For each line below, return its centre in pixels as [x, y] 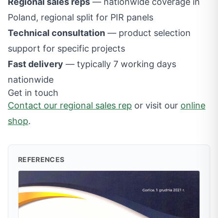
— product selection [148, 33]
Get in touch [33, 93]
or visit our [156, 105]
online [193, 105]
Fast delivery [36, 64]
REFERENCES [41, 159]
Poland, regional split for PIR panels [81, 17]
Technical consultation [56, 33]
